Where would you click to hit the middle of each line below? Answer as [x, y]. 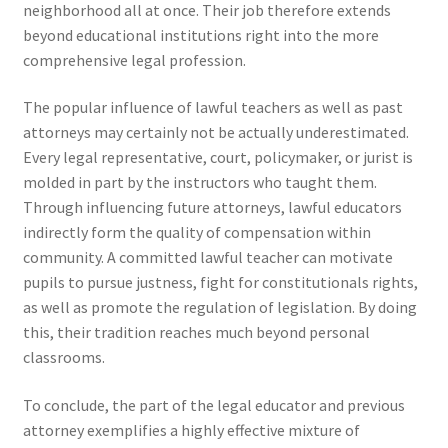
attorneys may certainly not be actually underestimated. [215, 132]
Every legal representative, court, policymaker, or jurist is [217, 157]
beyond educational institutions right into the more [200, 34]
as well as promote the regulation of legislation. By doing [219, 307]
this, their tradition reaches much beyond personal [196, 332]
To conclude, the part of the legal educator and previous [213, 405]
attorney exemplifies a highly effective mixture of [191, 430]
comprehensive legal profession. [134, 59]
